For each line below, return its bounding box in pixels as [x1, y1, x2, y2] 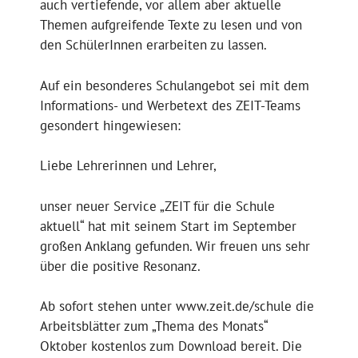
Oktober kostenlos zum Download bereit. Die [40, 337, 302, 356]
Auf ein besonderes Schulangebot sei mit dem [40, 76, 309, 94]
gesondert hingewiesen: [40, 116, 181, 134]
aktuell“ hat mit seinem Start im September [40, 217, 296, 235]
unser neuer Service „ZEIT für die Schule [40, 197, 275, 215]
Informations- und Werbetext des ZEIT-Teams [40, 96, 300, 114]
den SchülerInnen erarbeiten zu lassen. [40, 36, 267, 54]
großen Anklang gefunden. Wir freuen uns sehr [40, 237, 310, 255]
